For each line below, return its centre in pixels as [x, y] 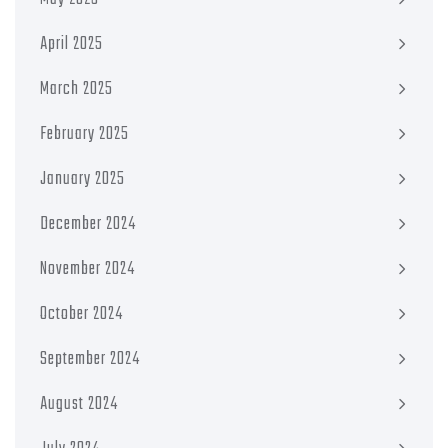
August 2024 [79, 405]
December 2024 [88, 225]
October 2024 [81, 315]
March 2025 [76, 90]
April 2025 [71, 45]
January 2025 [82, 180]
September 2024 [90, 360]
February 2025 [84, 135]
